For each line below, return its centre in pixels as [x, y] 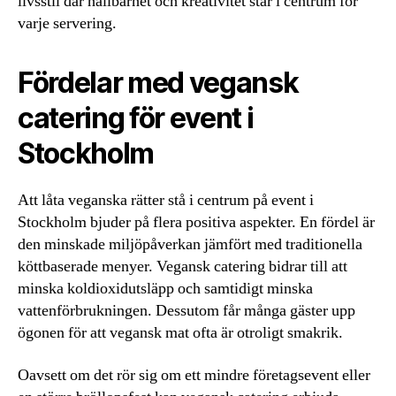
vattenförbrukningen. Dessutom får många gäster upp [187, 311]
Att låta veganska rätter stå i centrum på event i [166, 201]
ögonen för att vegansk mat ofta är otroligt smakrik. [180, 333]
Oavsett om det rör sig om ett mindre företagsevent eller [194, 375]
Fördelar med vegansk [158, 83]
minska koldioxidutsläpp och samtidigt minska [165, 289]
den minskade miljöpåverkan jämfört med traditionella [190, 245]
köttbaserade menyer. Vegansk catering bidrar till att [183, 267]
